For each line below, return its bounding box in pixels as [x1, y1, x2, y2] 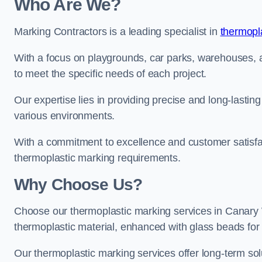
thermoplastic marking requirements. [14, 152, 181, 164]
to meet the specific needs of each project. [14, 68, 207, 80]
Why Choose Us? [14, 175, 143, 194]
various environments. [14, 110, 115, 122]
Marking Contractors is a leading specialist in [14, 26, 220, 37]
